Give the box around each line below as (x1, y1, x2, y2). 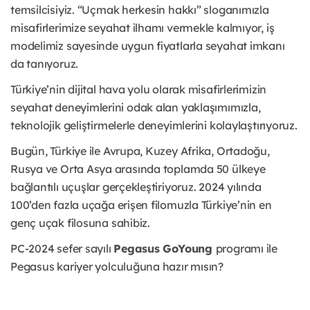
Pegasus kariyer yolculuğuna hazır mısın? (10, 259, 224, 274)
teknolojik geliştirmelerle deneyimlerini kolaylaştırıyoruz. (10, 118, 298, 133)
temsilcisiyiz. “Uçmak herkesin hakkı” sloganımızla (10, 3, 269, 17)
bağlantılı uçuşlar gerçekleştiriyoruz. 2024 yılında (10, 180, 262, 194)
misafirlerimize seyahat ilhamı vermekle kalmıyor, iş (10, 21, 275, 35)
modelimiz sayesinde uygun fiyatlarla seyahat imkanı (10, 39, 285, 53)
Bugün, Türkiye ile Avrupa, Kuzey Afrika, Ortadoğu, (10, 144, 270, 158)
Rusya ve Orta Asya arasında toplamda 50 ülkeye (10, 162, 266, 176)
